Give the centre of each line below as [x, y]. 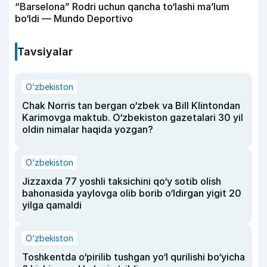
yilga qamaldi [52, 205]
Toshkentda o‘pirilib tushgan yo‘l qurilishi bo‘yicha [133, 257]
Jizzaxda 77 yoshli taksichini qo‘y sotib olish [122, 181]
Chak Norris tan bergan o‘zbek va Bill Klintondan [131, 106]
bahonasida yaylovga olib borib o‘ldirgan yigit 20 [132, 193]
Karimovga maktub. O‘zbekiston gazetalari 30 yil [133, 118]
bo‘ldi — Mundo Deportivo [74, 19]
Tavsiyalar [45, 52]
